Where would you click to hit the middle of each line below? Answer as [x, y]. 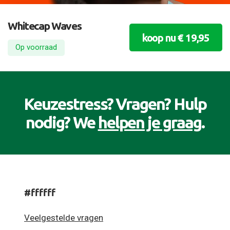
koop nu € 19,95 [176, 37]
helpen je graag [150, 122]
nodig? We [62, 122]
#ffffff [40, 193]
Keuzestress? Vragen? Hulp [115, 104]
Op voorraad [36, 47]
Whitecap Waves [45, 25]
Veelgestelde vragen [64, 217]
